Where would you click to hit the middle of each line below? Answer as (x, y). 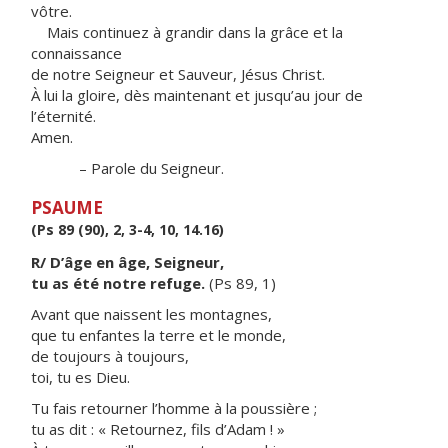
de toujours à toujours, (110, 356)
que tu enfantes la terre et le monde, (158, 335)
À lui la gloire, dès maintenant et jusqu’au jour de (197, 95)
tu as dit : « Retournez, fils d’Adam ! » (158, 429)
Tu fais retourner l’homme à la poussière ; (174, 408)
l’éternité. (63, 116)
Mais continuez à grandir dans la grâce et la (187, 32)
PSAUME (67, 207)
